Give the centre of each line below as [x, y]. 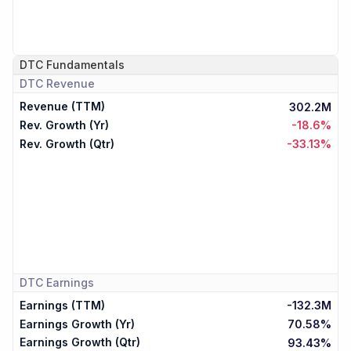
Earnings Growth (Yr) [77, 324]
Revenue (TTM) [62, 107]
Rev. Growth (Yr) [64, 125]
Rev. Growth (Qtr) [67, 143]
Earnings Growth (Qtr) [80, 342]
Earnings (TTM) [62, 305]
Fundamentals [85, 64]
